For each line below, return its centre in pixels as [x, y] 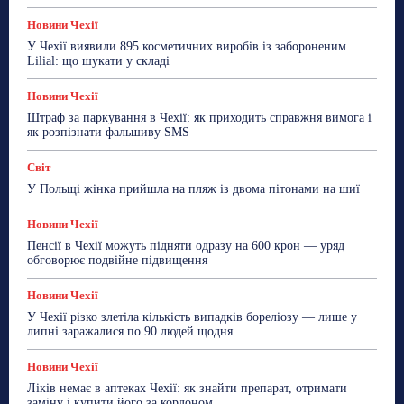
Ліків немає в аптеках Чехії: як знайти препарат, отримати [187, 388]
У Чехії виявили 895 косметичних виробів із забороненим [187, 46]
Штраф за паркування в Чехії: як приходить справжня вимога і [199, 117]
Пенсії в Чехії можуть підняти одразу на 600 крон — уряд [186, 245]
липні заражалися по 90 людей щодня [130, 331]
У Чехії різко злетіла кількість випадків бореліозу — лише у [192, 317]
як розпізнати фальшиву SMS [108, 132]
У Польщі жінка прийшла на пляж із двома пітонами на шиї [193, 188]
